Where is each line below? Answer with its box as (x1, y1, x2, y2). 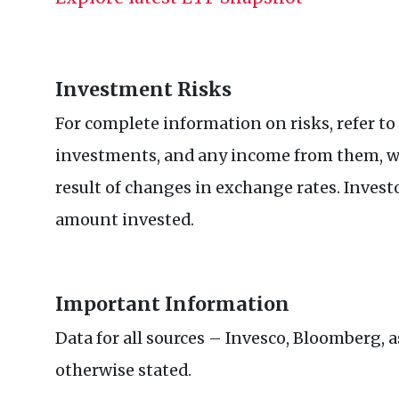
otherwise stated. (55, 360, 191, 381)
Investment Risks (55, 77, 232, 102)
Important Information (55, 292, 289, 317)
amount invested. (55, 209, 194, 231)
